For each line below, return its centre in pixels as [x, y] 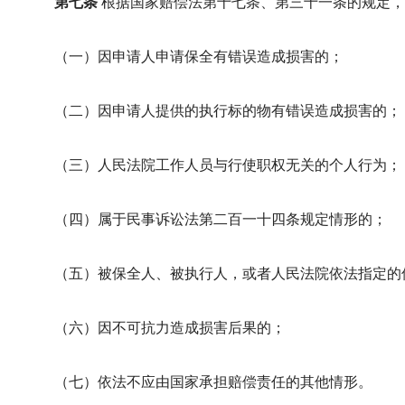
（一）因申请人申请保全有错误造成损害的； [199, 57]
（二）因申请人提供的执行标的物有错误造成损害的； [228, 111]
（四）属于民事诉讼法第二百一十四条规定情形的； [221, 220]
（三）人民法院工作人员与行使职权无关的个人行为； [228, 165]
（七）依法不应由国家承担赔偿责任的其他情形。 [213, 382]
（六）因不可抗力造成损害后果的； [170, 328]
